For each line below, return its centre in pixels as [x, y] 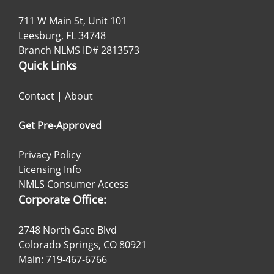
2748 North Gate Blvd [68, 230]
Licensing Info [50, 170]
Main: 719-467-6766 [63, 260]
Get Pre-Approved [60, 126]
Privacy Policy [50, 155]
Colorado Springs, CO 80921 [83, 245]
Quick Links [48, 66]
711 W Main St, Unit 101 [72, 21]
